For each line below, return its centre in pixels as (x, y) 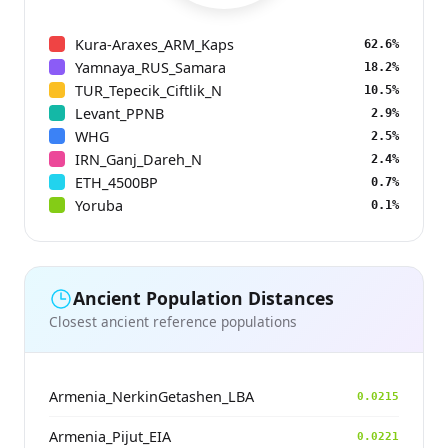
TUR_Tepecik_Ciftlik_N (148, 90)
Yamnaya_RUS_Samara (150, 67)
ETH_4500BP (116, 182)
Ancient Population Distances (203, 298)
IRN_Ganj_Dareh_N (138, 159)
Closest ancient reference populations (173, 321)
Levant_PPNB (119, 113)
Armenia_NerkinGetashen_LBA (151, 396)
